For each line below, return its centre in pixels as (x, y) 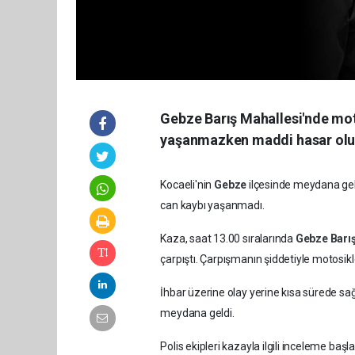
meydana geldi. (197, 313)
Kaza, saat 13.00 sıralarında (228, 239)
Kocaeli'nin (187, 185)
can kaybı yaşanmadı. (212, 206)
